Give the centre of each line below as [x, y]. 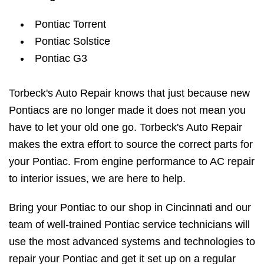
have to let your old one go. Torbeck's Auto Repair [126, 128]
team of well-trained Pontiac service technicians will [129, 225]
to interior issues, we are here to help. [97, 179]
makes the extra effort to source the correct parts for [131, 145]
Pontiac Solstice [72, 42]
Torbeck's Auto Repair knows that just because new [129, 93]
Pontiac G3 [61, 59]
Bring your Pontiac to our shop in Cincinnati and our [130, 208]
